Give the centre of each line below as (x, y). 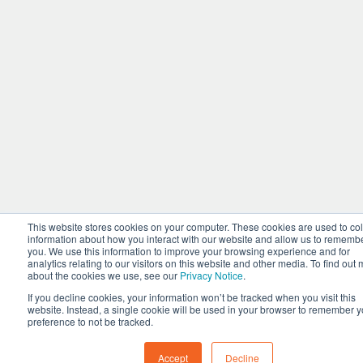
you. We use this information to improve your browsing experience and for (189, 251)
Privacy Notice (211, 275)
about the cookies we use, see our (104, 275)
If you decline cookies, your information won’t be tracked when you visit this (192, 297)
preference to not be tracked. (90, 321)
